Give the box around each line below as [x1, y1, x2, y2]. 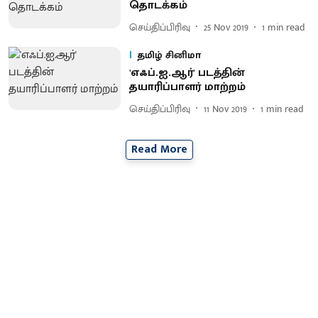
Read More [131, 140, 187, 159]
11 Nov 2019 [203, 100, 247, 117]
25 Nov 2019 [203, 18, 248, 35]
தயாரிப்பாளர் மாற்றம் [128, 77, 246, 97]
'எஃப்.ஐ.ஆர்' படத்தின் [128, 63, 244, 82]
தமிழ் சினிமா [136, 47, 201, 63]
